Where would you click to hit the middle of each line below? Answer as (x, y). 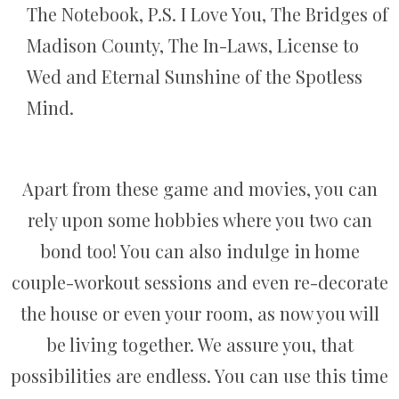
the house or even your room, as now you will (199, 313)
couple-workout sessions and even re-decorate (199, 281)
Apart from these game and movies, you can (199, 188)
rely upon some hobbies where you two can (199, 219)
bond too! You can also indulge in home (199, 250)
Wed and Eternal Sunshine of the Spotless (195, 76)
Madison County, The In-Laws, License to (193, 45)
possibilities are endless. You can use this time (199, 375)
